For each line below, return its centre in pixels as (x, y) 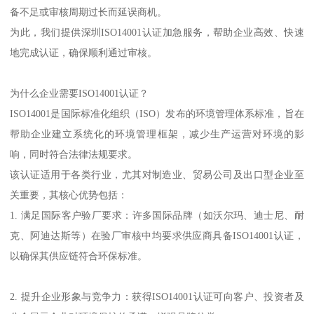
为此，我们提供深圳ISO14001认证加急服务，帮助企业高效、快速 (157, 32)
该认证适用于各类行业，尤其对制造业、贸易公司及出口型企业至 (157, 174)
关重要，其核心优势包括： (69, 194)
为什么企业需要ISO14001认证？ (80, 93)
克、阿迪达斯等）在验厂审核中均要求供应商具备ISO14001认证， (157, 235)
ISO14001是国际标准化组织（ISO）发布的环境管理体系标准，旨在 (157, 113)
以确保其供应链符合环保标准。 (79, 255)
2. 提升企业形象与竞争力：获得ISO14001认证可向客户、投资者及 (157, 296)
